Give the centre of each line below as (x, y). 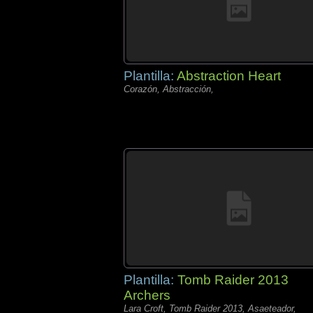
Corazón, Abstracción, (169, 89)
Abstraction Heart (229, 76)
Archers (147, 295)
